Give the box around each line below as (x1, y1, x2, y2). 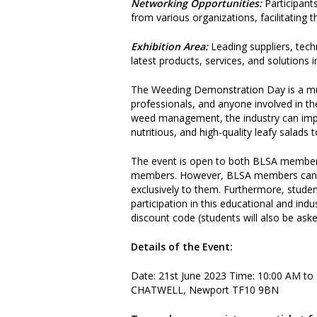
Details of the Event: (131, 239, 233, 253)
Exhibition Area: (131, 39, 208, 53)
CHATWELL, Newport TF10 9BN (131, 282, 279, 296)
